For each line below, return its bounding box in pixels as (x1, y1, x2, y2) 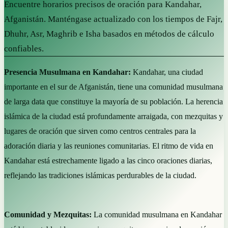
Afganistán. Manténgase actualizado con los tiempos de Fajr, (4, 14, 222, 24)
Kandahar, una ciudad (131, 67, 203, 76)
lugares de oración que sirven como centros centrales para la (4, 126, 196, 135)
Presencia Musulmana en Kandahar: (4, 67, 131, 76)
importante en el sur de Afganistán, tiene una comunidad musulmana (4, 82, 223, 91)
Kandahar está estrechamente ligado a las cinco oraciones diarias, (4, 156, 212, 165)
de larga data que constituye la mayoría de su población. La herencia (4, 97, 223, 106)
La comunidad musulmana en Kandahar (92, 210, 222, 219)
